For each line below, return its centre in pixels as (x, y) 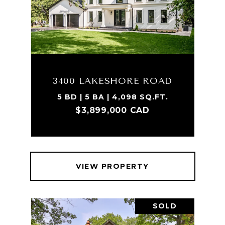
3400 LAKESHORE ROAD (113, 81)
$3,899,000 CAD (113, 110)
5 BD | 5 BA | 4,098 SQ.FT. (113, 97)
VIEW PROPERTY (113, 166)
